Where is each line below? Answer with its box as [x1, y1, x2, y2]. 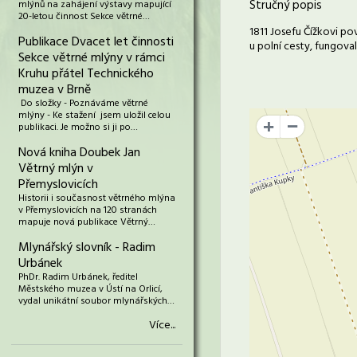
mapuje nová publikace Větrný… [18, 214, 155, 230]
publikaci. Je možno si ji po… [18, 120, 138, 135]
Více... [149, 316, 175, 335]
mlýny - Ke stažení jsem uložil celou [18, 108, 171, 124]
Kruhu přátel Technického [18, 64, 154, 84]
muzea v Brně [18, 80, 91, 100]
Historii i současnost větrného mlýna [18, 190, 175, 206]
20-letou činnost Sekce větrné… [18, 9, 150, 25]
